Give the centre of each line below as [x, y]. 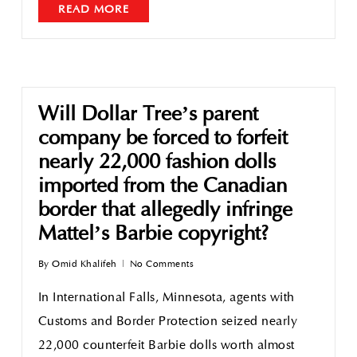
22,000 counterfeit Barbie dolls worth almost [166, 346]
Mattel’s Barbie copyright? [153, 235]
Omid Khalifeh [84, 265]
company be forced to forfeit [163, 139]
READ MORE [93, 10]
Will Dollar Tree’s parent [148, 115]
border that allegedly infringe [165, 211]
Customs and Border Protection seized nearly [168, 322]
